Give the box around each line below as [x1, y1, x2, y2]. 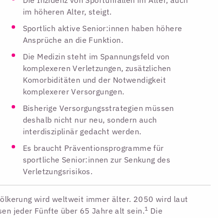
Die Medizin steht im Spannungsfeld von [22, 51, 170, 61]
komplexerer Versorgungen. [22, 86, 125, 96]
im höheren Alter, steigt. [22, 6, 112, 17]
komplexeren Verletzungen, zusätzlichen [22, 63, 171, 73]
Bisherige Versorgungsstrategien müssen [22, 103, 174, 113]
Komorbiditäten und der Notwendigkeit [22, 74, 166, 85]
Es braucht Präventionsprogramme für [22, 143, 164, 153]
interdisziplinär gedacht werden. [22, 126, 142, 136]
